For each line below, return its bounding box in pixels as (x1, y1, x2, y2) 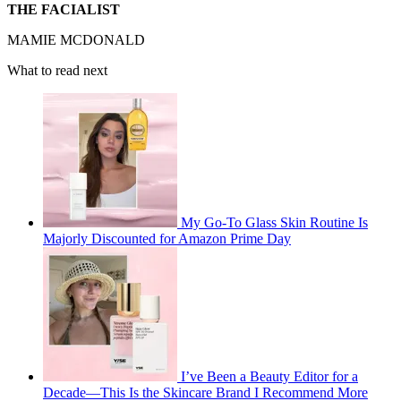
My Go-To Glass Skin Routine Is (181, 214, 368, 230)
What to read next (7, 62, 107, 78)
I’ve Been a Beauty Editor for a (181, 368, 358, 384)
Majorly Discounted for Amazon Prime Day (43, 230, 291, 246)
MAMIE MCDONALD (7, 31, 145, 47)
